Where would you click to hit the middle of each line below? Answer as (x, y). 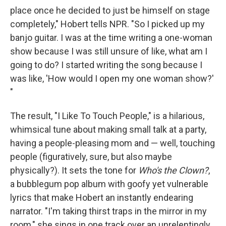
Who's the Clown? (173, 170)
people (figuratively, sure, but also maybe (91, 157)
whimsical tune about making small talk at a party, (108, 129)
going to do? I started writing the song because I (106, 65)
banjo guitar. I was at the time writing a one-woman (111, 38)
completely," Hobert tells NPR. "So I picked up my (107, 24)
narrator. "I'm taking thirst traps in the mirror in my (108, 211)
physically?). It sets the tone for (74, 170)
